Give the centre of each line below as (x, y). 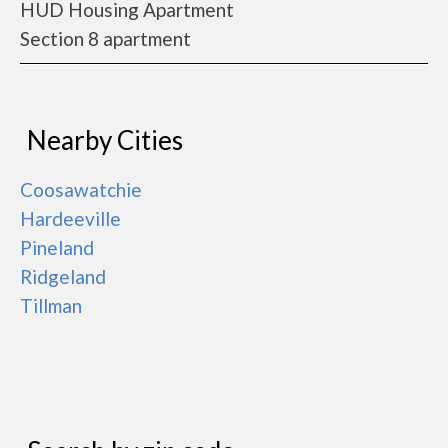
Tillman (51, 305)
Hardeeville (70, 218)
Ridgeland (63, 276)
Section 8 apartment (105, 38)
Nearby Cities (105, 140)
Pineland (57, 247)
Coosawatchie (81, 189)
